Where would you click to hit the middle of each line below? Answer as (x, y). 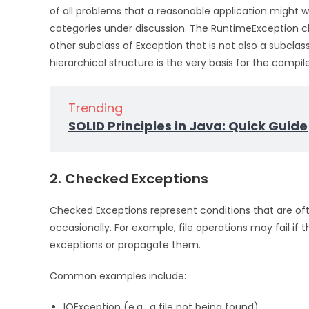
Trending (96, 108)
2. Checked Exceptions (129, 178)
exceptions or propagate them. (125, 245)
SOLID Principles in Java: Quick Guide (188, 126)
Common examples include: (118, 276)
